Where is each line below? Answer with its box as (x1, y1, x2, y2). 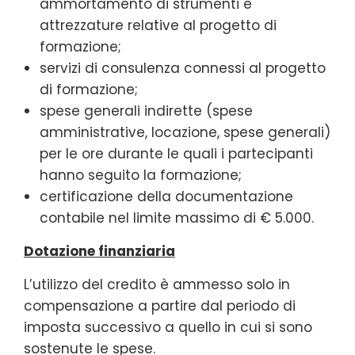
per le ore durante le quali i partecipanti (40, 143, 313, 163)
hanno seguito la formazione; (40, 165, 242, 185)
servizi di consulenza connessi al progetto (40, 58, 326, 78)
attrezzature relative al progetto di (40, 15, 277, 35)
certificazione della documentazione (40, 186, 293, 206)
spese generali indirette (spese (40, 101, 253, 120)
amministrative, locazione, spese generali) (40, 122, 330, 142)
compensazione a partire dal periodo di (24, 296, 296, 315)
